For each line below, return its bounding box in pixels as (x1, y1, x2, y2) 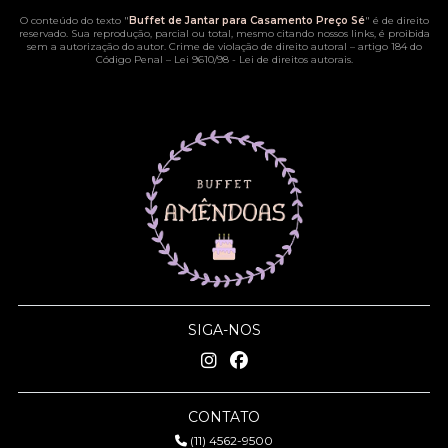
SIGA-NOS (187, 321, 261, 340)
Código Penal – (95, 53, 174, 67)
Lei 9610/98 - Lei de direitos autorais (173, 53, 351, 67)
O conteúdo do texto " (19, 14, 129, 28)
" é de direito (364, 14, 429, 28)
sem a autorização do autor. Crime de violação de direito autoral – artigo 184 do (26, 40, 422, 54)
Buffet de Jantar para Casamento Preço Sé (128, 14, 365, 28)
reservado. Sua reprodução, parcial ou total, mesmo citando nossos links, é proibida (18, 27, 430, 41)
